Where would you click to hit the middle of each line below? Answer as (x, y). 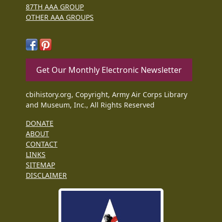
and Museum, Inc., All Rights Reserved (90, 105)
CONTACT (42, 144)
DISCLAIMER (46, 175)
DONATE (40, 123)
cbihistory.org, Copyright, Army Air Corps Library (107, 94)
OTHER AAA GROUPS (60, 17)
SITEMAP (40, 165)
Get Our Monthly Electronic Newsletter (109, 70)
